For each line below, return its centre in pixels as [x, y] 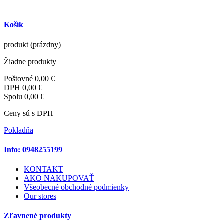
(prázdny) [46, 44]
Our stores [40, 196]
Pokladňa [19, 130]
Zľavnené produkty [38, 216]
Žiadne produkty [30, 61]
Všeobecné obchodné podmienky [76, 187]
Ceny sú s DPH [29, 113]
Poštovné [18, 78]
